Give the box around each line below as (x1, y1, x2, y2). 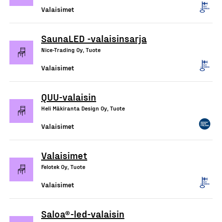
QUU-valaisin (41, 91, 96, 103)
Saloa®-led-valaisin (41, 208, 124, 220)
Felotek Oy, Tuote (41, 163, 85, 170)
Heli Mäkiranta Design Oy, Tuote (41, 105, 125, 111)
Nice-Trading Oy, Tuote (41, 46, 101, 53)
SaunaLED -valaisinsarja (41, 32, 147, 44)
